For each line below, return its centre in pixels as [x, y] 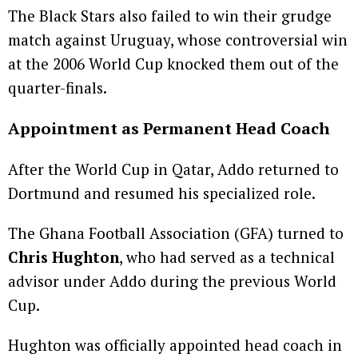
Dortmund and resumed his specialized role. [162, 193]
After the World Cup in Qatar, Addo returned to [173, 169]
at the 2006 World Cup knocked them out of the [173, 64]
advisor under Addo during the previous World [172, 281]
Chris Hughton [64, 257]
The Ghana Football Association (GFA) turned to [176, 233]
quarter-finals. [58, 88]
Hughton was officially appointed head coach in [175, 345]
